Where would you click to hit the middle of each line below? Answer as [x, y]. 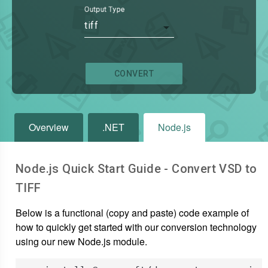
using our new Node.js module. [81, 241]
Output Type [105, 9]
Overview [49, 127]
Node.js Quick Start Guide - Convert [118, 169]
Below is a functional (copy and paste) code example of [132, 212]
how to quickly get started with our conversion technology [136, 227]
